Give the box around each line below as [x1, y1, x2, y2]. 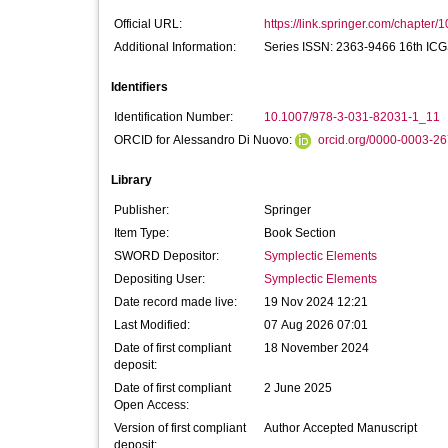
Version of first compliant [114, 421, 246, 435]
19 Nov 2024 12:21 [264, 295, 368, 309]
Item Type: [114, 226, 169, 240]
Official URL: [114, 17, 182, 31]
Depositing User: [114, 272, 205, 286]
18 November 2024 [264, 341, 369, 355]
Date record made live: [114, 295, 237, 309]
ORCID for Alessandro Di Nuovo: [114, 133, 295, 147]
